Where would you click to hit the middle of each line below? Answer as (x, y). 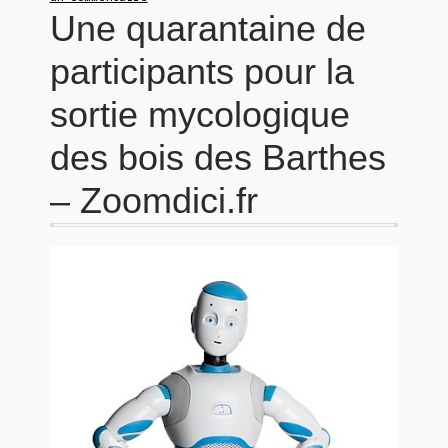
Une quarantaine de (207, 28)
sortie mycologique (199, 114)
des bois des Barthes (217, 157)
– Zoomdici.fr (153, 200)
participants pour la (201, 71)
